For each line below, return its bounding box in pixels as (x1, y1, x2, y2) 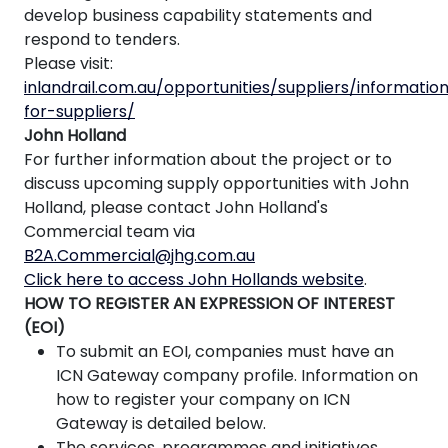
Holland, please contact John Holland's (24, 196, 328, 220)
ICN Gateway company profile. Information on (56, 364, 418, 388)
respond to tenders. (24, 28, 180, 52)
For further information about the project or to (24, 148, 392, 172)
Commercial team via (24, 220, 195, 244)
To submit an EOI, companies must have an (56, 340, 394, 364)
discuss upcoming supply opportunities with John (24, 172, 409, 196)
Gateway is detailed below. (56, 412, 266, 436)
